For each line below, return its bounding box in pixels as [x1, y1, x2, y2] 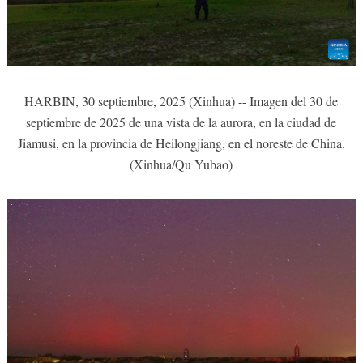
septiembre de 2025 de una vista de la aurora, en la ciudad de [26, 113, 337, 130]
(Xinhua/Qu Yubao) [130, 155, 233, 173]
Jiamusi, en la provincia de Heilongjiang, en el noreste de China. [17, 134, 345, 152]
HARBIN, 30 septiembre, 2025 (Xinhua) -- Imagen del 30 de [24, 92, 339, 109]
